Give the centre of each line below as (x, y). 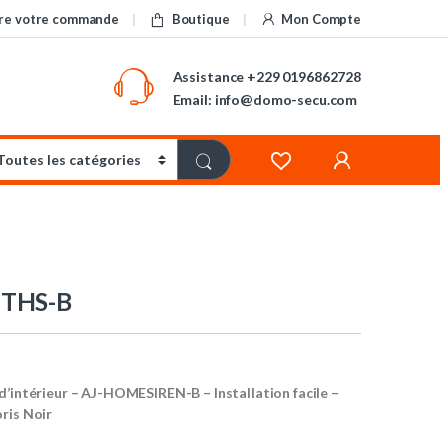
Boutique (200, 18)
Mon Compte (321, 18)
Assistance (208, 76)
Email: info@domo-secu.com (265, 99)
